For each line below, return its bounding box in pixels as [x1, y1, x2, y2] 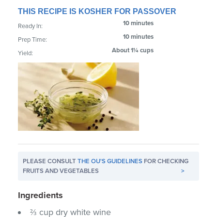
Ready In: [18, 22, 43, 30]
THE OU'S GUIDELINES [77, 157, 143, 165]
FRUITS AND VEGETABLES [23, 167, 99, 175]
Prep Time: [18, 35, 47, 44]
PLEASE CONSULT [23, 157, 78, 165]
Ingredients [18, 189, 63, 201]
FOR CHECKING [142, 157, 189, 165]
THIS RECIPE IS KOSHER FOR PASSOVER [18, 7, 177, 15]
